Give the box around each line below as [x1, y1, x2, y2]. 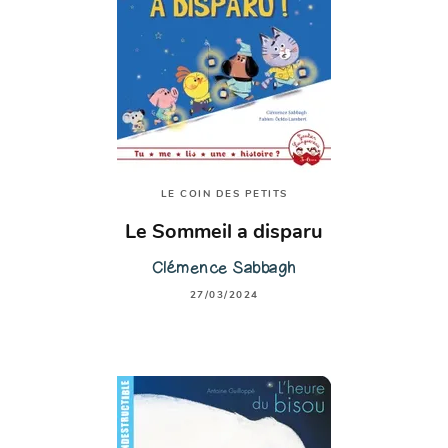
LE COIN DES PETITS [160, 189, 288, 201]
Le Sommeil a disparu [125, 223, 323, 244]
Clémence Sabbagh [151, 256, 297, 278]
